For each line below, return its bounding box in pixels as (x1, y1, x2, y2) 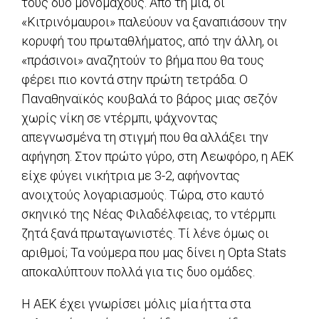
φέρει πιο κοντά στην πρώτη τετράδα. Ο (21, 72, 248, 88)
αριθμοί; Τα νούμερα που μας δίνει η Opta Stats (21, 245, 286, 261)
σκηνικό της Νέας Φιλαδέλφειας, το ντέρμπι (21, 206, 276, 222)
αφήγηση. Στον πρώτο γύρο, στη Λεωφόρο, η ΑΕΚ (21, 149, 294, 164)
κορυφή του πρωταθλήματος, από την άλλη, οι (21, 33, 278, 49)
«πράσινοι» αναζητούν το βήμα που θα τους (21, 53, 264, 68)
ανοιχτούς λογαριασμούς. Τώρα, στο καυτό (21, 187, 264, 203)
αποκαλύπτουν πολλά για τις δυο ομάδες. (21, 264, 255, 280)
